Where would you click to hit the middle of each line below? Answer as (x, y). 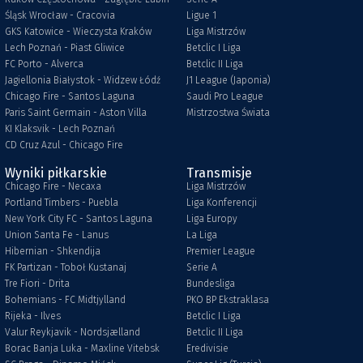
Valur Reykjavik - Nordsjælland (73, 332)
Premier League (221, 251)
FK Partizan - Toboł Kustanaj (66, 267)
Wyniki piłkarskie (56, 173)
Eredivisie (207, 348)
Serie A (202, 267)
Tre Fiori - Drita (37, 283)
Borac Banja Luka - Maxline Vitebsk (82, 348)
